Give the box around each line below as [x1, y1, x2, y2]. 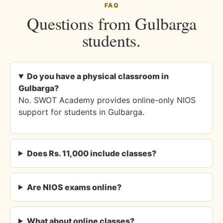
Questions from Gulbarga [26, 12, 197, 35]
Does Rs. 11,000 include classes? [26, 148, 156, 158]
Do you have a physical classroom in [26, 71, 169, 82]
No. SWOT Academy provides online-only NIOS [18, 95, 196, 106]
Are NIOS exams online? [26, 182, 121, 192]
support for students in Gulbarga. [18, 107, 144, 117]
